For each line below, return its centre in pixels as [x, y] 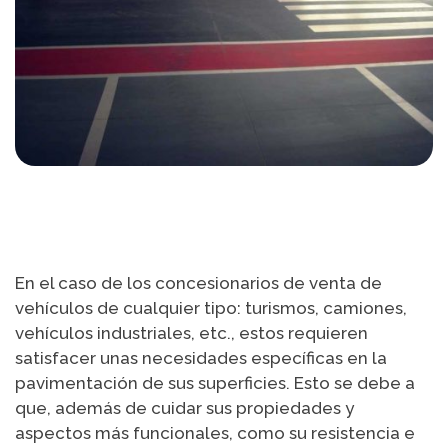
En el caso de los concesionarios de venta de [198, 283]
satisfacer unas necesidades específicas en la [201, 358]
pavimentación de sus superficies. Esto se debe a [215, 383]
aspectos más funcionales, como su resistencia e [215, 433]
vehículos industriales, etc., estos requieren [191, 333]
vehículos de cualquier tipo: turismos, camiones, [211, 308]
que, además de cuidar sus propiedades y [184, 408]
